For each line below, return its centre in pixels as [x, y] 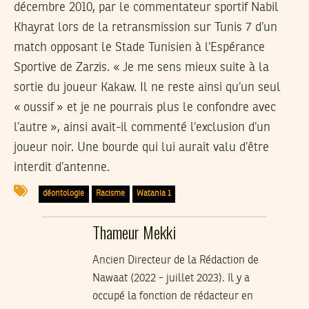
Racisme [111, 194]
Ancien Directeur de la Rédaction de [175, 261]
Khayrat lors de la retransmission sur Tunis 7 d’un [146, 27]
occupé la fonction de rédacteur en [172, 297]
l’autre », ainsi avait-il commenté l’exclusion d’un [142, 127]
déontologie [64, 194]
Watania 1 [153, 194]
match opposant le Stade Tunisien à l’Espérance [139, 47]
